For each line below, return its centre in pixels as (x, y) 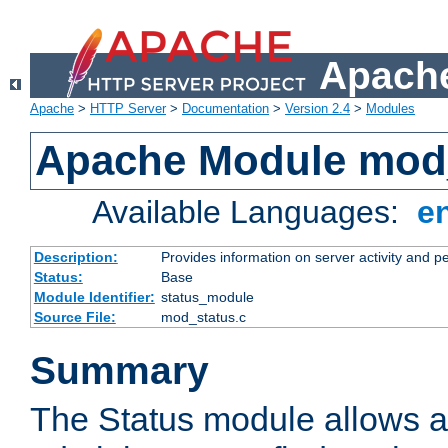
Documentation (225, 109)
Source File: (74, 317)
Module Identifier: (94, 297)
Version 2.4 (317, 109)
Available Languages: (250, 212)
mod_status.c (203, 317)
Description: (75, 257)
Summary (119, 371)
